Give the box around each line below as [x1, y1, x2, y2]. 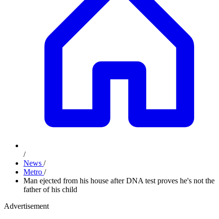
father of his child [23, 185, 77, 194]
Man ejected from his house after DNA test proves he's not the [23, 176, 215, 185]
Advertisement [4, 202, 49, 210]
